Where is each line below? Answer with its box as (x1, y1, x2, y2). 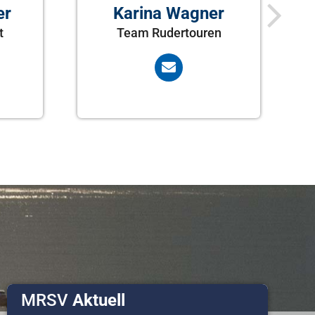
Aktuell (67, 290, 125, 310)
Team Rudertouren (116, 25, 221, 41)
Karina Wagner (113, 4, 225, 24)
